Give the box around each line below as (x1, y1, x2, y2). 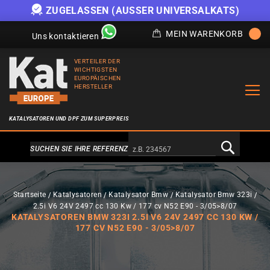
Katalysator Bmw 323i (175, 190, 253, 199)
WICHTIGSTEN (74, 66, 118, 73)
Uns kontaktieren (31, 31, 99, 41)
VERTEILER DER (74, 58, 121, 64)
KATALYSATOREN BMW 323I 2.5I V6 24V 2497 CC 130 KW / (11, 212, 259, 222)
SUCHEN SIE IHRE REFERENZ (30, 145, 128, 153)
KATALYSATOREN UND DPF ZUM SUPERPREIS (9, 116, 129, 122)
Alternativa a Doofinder (89, 144, 181, 154)
